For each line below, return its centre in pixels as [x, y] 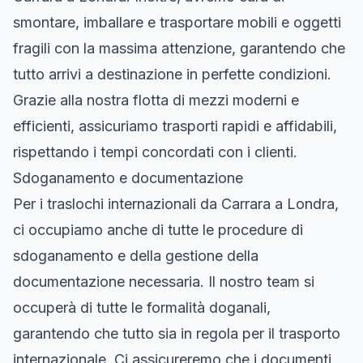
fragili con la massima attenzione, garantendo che [179, 48]
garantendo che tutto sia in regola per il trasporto [177, 333]
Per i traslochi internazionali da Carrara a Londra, [176, 203]
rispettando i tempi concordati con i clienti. [155, 152]
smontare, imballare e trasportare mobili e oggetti [177, 22]
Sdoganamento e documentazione [128, 177]
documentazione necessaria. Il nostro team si [164, 281]
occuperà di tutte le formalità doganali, [142, 307]
